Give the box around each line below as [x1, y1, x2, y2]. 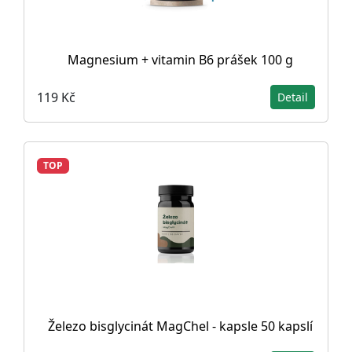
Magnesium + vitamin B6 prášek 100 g [67, 51, 293, 68]
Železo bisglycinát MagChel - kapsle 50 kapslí [47, 317, 313, 335]
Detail [277, 90, 308, 104]
